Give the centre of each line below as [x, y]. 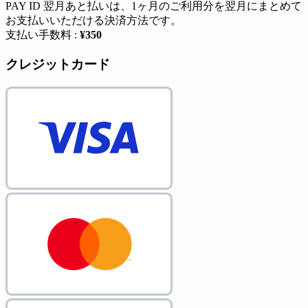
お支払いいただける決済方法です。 [93, 21]
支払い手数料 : [43, 35]
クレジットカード [58, 64]
